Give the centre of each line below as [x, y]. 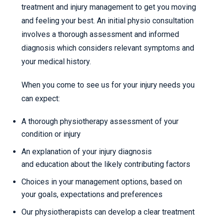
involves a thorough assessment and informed [100, 35]
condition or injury [51, 134]
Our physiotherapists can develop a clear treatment [108, 212]
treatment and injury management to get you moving [109, 7]
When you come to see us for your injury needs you [108, 85]
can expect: [41, 99]
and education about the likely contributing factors [106, 164]
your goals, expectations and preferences [92, 195]
